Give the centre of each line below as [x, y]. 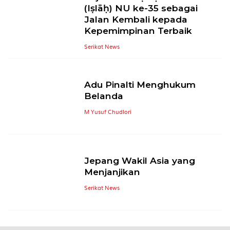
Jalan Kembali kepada [136, 19]
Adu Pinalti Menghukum [140, 85]
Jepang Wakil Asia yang [140, 161]
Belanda [104, 96]
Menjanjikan [112, 172]
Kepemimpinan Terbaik [138, 30]
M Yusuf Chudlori [108, 112]
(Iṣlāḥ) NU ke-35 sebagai [141, 8]
